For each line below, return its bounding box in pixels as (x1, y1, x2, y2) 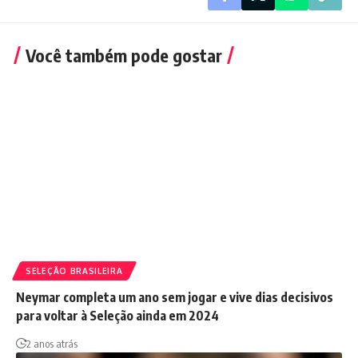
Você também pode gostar (26, 43, 222, 66)
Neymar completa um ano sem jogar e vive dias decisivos (16, 288, 333, 305)
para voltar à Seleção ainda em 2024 (16, 307, 219, 324)
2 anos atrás (26, 336, 78, 350)
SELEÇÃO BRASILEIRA (26, 265, 123, 276)
